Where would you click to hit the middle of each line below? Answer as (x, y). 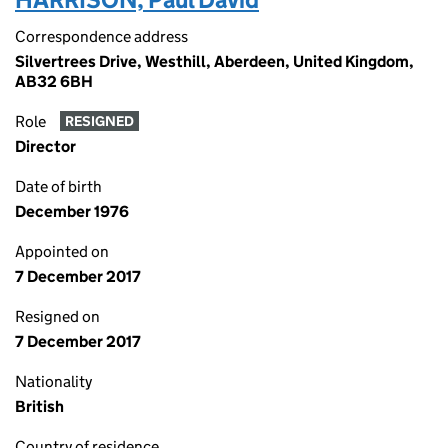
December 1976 (72, 211)
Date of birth (58, 186)
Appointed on (62, 251)
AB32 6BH (54, 81)
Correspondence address (101, 36)
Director (45, 146)
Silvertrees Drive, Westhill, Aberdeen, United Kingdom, (214, 61)
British (39, 406)
